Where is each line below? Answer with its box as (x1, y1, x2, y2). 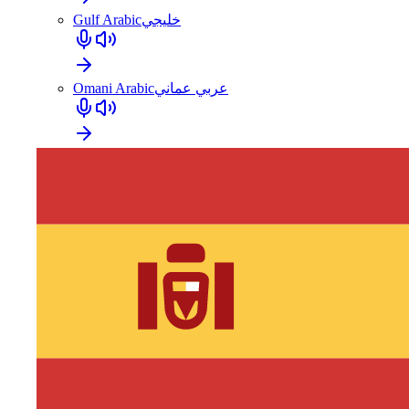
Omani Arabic (73, 79, 154, 96)
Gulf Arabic (73, 11, 142, 27)
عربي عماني (154, 79, 228, 96)
